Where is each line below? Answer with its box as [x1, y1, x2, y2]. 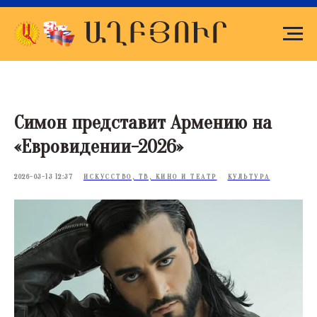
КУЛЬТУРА [227, 173, 270, 181]
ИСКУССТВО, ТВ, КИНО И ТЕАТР [83, 173, 217, 181]
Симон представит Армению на [14, 111, 272, 134]
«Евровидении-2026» [14, 135, 183, 158]
